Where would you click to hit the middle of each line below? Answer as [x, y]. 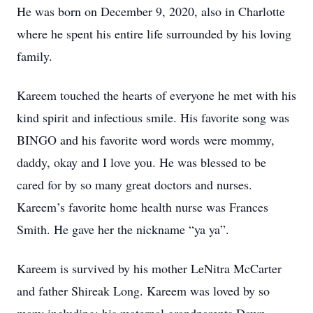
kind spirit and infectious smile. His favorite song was [153, 117]
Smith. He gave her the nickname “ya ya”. [123, 229]
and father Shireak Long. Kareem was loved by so [143, 291]
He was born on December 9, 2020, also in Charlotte [151, 11]
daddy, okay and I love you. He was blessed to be [141, 162]
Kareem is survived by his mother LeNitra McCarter [149, 268]
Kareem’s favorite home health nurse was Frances [143, 207]
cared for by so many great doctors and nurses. [134, 184]
